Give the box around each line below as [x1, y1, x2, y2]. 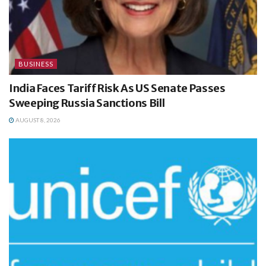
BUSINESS [18, 59, 53, 68]
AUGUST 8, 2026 [14, 116, 61, 123]
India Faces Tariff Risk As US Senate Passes [9, 81, 226, 95]
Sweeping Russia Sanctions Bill [9, 96, 165, 110]
